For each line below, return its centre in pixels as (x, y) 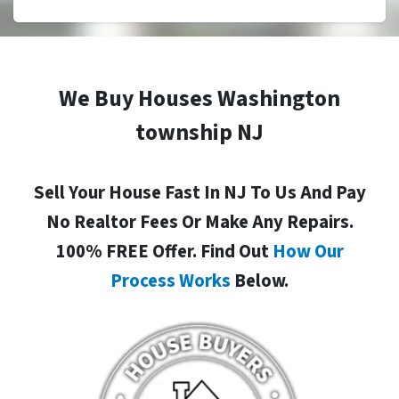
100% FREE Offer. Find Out (164, 252)
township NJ (199, 133)
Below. (260, 281)
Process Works (171, 281)
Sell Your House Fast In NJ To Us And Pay (199, 193)
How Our (308, 252)
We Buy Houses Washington (199, 99)
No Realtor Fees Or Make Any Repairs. (199, 223)
